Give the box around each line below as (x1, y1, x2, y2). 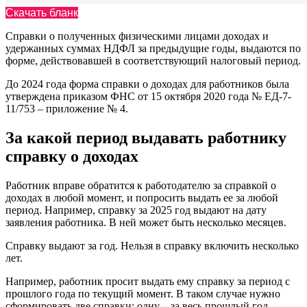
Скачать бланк (5, 7, 78, 19)
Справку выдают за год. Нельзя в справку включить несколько (5, 240, 299, 252)
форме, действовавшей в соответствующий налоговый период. (5, 55, 301, 67)
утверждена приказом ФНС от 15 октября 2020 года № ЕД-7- (5, 90, 291, 103)
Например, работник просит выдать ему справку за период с (5, 275, 290, 288)
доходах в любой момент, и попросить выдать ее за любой (5, 192, 278, 204)
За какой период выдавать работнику (5, 129, 286, 147)
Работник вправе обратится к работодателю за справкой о (5, 180, 276, 192)
